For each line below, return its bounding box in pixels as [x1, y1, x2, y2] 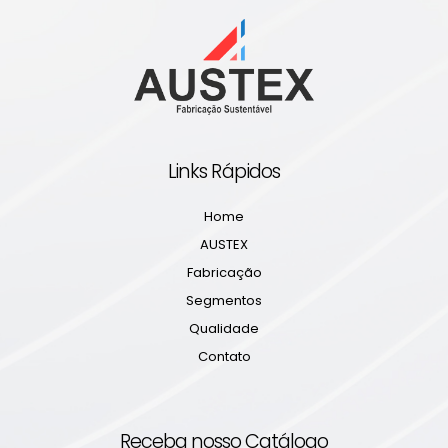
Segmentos [186, 291, 262, 310]
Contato [197, 347, 251, 366]
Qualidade [189, 319, 259, 338]
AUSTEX [200, 235, 248, 254]
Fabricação [186, 263, 262, 282]
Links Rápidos [168, 158, 280, 185]
